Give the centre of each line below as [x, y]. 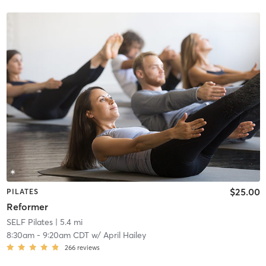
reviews [88, 248]
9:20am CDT [66, 235]
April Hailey [124, 235]
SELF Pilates [29, 222]
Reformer [27, 207]
